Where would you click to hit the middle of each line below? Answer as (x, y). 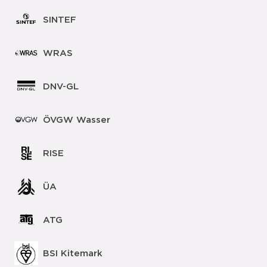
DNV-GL (61, 86)
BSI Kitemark (73, 253)
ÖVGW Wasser (77, 120)
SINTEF (60, 20)
